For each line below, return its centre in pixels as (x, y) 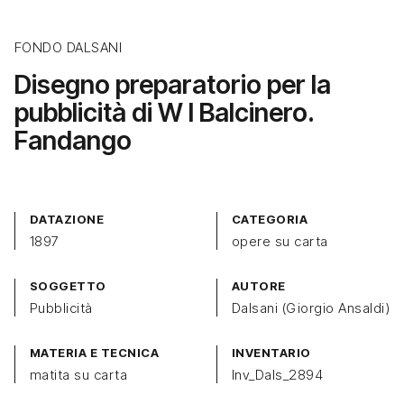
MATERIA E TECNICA (95, 352)
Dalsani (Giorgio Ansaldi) (311, 308)
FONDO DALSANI (69, 47)
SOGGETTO (68, 285)
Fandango (73, 140)
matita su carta (79, 374)
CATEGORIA (270, 219)
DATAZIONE (67, 219)
